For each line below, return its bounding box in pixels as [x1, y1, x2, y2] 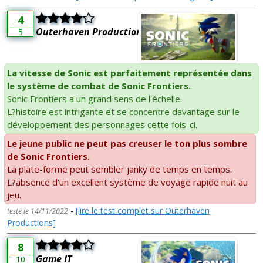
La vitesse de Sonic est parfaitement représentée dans [7, 66, 252, 79]
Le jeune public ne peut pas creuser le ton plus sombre [7, 137, 247, 149]
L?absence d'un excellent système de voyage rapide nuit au [7, 176, 248, 188]
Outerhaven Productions [36, 25, 147, 39]
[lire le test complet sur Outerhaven [76, 204, 210, 216]
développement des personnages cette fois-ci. [7, 118, 197, 130]
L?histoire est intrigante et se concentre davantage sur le [7, 105, 240, 117]
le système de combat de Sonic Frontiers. [7, 79, 191, 92]
